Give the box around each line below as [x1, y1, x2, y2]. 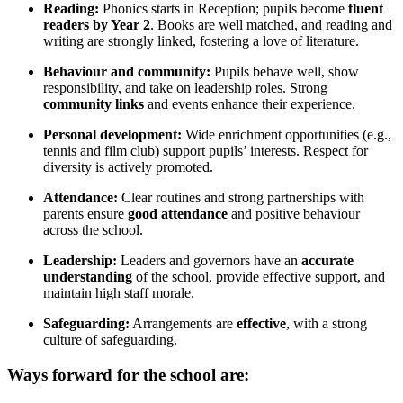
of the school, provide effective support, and [132, 268, 385, 284]
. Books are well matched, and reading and [150, 16, 392, 32]
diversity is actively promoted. [43, 158, 213, 175]
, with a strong [286, 315, 367, 331]
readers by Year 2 [43, 16, 150, 32]
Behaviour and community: [43, 63, 210, 79]
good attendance [128, 205, 228, 221]
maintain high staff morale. [43, 284, 194, 300]
